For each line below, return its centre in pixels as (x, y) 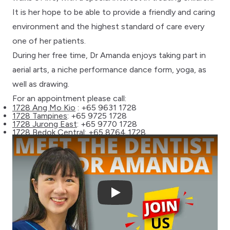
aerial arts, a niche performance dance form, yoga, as (109, 69)
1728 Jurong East (45, 124)
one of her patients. (49, 41)
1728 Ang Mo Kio (44, 107)
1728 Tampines (40, 116)
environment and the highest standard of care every (108, 26)
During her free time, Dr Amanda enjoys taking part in (109, 55)
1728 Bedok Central (49, 132)
